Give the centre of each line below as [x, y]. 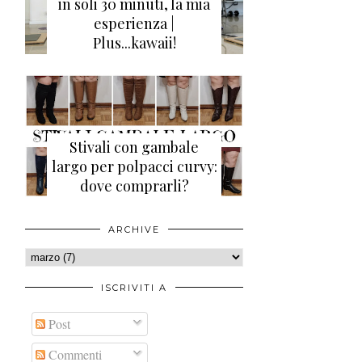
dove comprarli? [134, 186]
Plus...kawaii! [134, 43]
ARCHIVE [134, 230]
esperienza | [134, 24]
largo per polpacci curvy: [134, 167]
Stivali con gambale [134, 147]
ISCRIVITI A [134, 288]
